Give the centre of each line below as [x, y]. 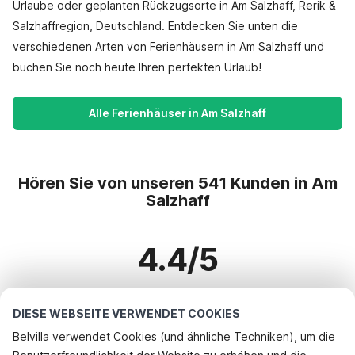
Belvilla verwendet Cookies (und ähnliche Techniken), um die [174, 336]
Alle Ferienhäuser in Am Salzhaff [177, 113]
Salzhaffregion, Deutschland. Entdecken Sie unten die [155, 26]
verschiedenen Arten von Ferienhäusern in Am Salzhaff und [168, 46]
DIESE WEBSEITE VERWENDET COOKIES [126, 313]
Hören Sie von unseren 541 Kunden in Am [177, 183]
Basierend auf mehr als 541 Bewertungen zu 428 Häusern [177, 300]
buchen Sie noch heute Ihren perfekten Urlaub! [137, 67]
